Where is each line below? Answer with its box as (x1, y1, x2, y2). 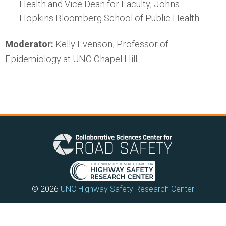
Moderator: (5, 39, 53, 50)
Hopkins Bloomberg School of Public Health (19, 13, 200, 24)
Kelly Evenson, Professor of (53, 39, 168, 50)
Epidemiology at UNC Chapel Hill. (5, 53, 139, 65)
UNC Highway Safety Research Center (61, 184, 194, 194)
